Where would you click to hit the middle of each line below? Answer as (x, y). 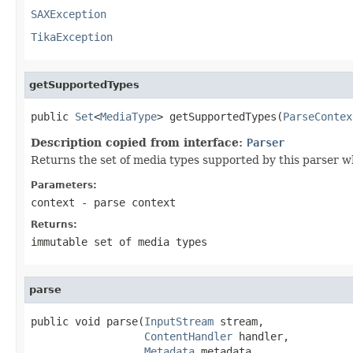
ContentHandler (188, 336)
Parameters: (64, 185)
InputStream (179, 321)
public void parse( (87, 321)
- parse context (125, 202)
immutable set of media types (119, 242)
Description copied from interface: (139, 142)
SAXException (69, 14)
